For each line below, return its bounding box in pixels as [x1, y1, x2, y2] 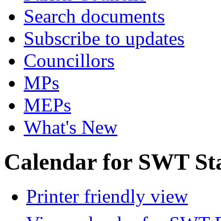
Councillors [24, 50, 114, 71]
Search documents [24, 5, 165, 27]
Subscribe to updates [24, 28, 184, 49]
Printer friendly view [26, 185, 188, 207]
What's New [24, 116, 117, 138]
